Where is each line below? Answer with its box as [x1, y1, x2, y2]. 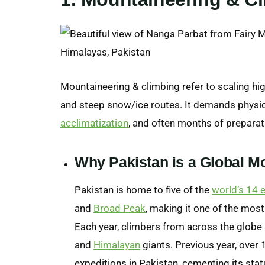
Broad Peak [93, 202, 146, 214]
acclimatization [60, 117, 128, 129]
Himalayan [93, 238, 140, 251]
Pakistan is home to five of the [75, 183, 212, 196]
